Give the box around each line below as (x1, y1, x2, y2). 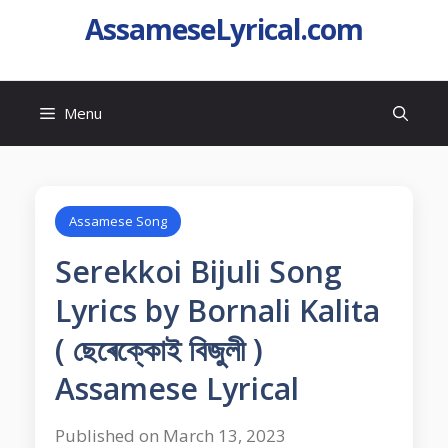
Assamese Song (69, 212, 167, 230)
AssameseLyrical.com (85, 10, 363, 48)
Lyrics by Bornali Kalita (55, 290, 380, 331)
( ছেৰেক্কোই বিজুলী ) (55, 329, 263, 370)
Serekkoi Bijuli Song (55, 251, 342, 292)
